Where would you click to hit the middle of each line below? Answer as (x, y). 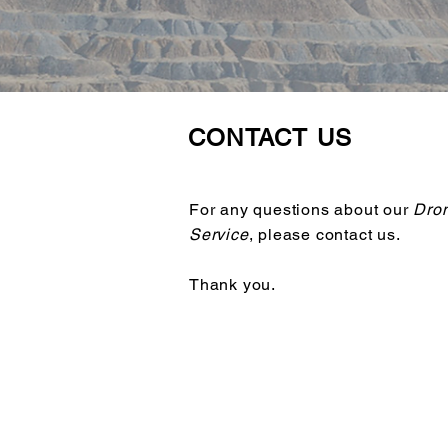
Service (219, 234)
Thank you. (232, 284)
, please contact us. (324, 234)
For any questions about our (301, 209)
